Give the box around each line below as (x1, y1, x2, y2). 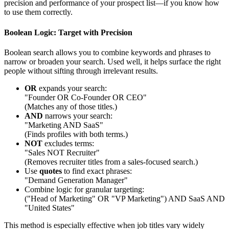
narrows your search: (43, 111, 112, 120)
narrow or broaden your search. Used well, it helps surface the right (4, 57, 221, 66)
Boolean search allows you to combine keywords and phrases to (4, 48, 211, 57)
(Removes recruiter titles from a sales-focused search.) (25, 157, 198, 166)
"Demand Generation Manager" (25, 175, 128, 185)
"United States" (25, 203, 75, 212)
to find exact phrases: (62, 166, 132, 175)
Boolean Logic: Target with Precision (4, 28, 132, 37)
